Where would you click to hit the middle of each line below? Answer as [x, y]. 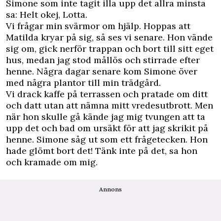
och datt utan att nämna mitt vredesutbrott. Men [110, 105]
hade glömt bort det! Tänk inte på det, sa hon [102, 150]
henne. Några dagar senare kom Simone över [102, 71]
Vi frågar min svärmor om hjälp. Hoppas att [98, 26]
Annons [110, 189]
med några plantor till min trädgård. [83, 82]
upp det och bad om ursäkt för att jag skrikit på [107, 128]
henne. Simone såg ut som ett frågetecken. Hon [107, 139]
